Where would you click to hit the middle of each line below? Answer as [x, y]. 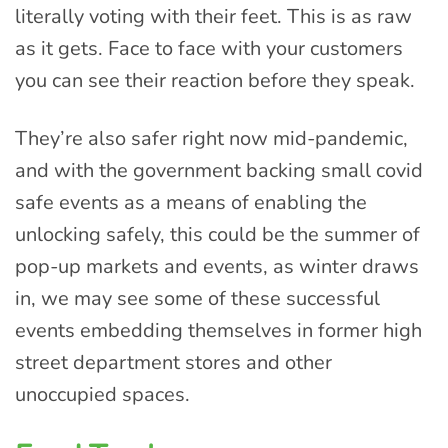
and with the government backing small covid [219, 171]
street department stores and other [173, 363]
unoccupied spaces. [102, 395]
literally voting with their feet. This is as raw [213, 17]
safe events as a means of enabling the [191, 203]
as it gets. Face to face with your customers [209, 49]
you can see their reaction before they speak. [215, 81]
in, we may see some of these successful [197, 299]
